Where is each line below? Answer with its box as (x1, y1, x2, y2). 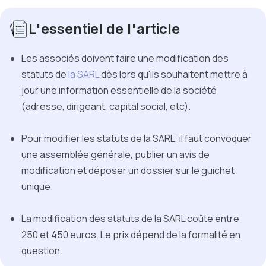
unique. (21, 180, 53, 193)
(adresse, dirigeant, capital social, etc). (21, 100, 191, 113)
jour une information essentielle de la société (21, 84, 217, 97)
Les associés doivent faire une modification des (21, 52, 229, 65)
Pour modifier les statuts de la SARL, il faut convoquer (21, 132, 252, 145)
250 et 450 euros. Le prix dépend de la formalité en (21, 228, 240, 241)
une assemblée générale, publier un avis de (21, 148, 210, 161)
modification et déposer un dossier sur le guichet (21, 164, 235, 177)
